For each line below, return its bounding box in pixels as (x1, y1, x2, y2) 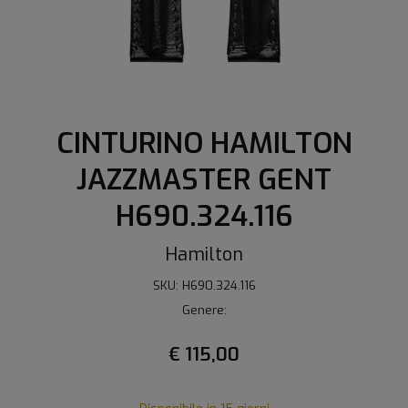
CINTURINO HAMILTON (56, 125, 352, 162)
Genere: (181, 302, 227, 318)
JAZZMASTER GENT (76, 161, 331, 199)
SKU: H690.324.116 (152, 278, 256, 293)
